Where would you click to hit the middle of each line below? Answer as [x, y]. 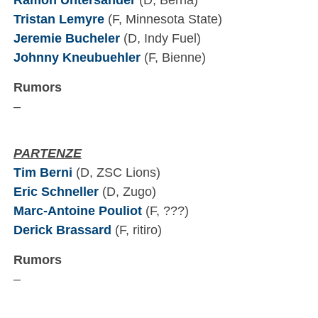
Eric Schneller [56, 192]
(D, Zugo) [127, 192]
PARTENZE [47, 153]
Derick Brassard [62, 230]
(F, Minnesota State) [163, 19]
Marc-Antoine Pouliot [77, 211]
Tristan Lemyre [59, 19]
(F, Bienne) [173, 57]
